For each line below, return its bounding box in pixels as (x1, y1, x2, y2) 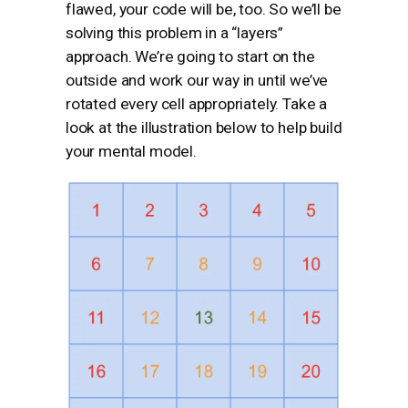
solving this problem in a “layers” (66, 23, 284, 42)
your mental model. (66, 141, 197, 160)
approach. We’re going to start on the (66, 46, 315, 66)
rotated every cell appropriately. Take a (66, 94, 328, 113)
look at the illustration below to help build (66, 117, 342, 137)
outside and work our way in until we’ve (66, 70, 329, 89)
